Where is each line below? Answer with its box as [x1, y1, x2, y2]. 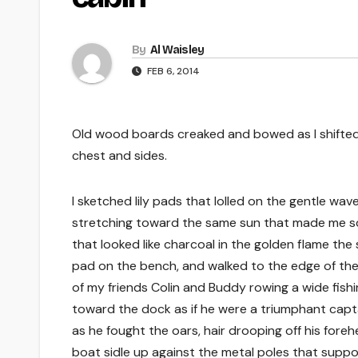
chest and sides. [72, 146, 167, 164]
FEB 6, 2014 [145, 64, 200, 78]
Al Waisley [149, 42, 205, 57]
